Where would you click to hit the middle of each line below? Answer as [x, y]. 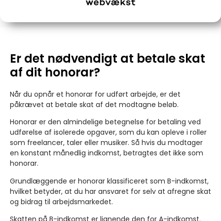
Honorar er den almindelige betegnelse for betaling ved [105, 122]
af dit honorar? [55, 72]
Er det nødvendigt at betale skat [108, 58]
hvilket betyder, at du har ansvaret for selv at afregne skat [110, 191]
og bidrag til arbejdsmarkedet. [61, 202]
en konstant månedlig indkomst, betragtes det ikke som [107, 153]
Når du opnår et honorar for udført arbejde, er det [95, 94]
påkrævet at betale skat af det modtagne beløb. [94, 104]
